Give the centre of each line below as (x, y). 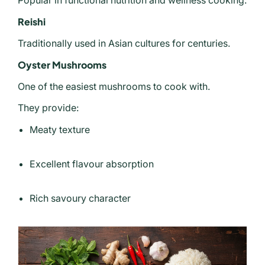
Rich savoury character (80, 198)
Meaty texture (60, 130)
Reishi (32, 22)
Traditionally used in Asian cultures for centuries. (124, 43)
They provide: (48, 108)
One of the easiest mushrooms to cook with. (114, 87)
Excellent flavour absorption (92, 164)
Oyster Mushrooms (62, 65)
